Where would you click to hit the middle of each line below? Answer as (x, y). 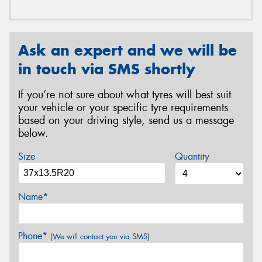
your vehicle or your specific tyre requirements (123, 108)
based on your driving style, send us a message (126, 121)
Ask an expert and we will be (127, 50)
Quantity (192, 156)
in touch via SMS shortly (107, 69)
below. (33, 134)
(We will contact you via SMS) (100, 236)
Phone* (34, 236)
